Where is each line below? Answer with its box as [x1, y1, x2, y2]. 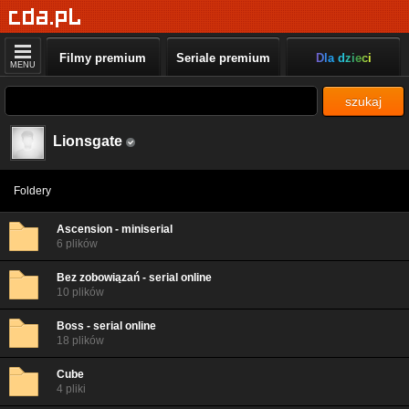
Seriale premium [175, 51, 270, 65]
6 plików [57, 237, 98, 250]
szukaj [345, 94, 382, 109]
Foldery [14, 184, 51, 197]
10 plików [57, 286, 104, 299]
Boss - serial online [57, 320, 156, 332]
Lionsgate [53, 132, 126, 149]
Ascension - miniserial [57, 223, 173, 236]
